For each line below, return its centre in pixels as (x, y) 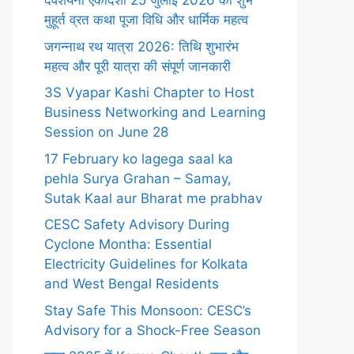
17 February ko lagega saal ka (139, 158)
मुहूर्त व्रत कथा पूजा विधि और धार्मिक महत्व (146, 20)
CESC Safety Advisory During (137, 224)
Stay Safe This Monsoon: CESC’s (148, 310)
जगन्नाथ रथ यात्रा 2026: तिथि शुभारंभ (141, 46)
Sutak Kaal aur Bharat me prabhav (153, 198)
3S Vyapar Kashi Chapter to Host (149, 92)
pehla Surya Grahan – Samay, (138, 178)
